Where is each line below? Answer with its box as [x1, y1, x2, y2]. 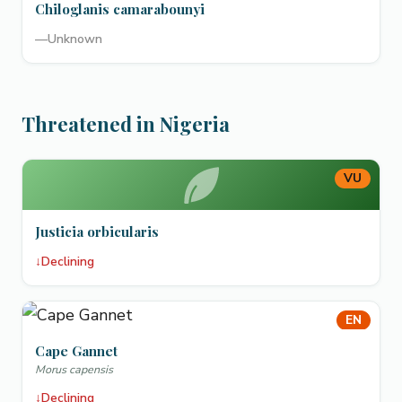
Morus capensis [35, 362, 113, 377]
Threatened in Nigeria [22, 110, 230, 137]
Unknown [48, 31, 102, 48]
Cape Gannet [35, 342, 118, 360]
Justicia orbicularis [35, 223, 159, 240]
